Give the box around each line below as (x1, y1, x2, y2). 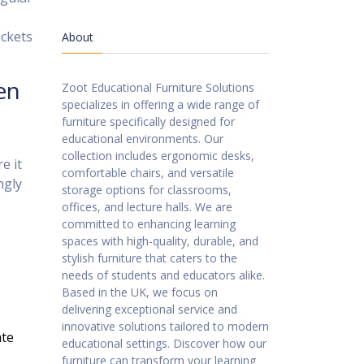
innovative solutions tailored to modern (62, 318, 269, 334)
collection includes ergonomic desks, (62, 148, 254, 163)
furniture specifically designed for (62, 114, 235, 129)
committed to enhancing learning (62, 216, 236, 232)
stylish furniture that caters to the (62, 250, 237, 266)
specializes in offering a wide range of (62, 97, 259, 112)
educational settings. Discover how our (62, 336, 266, 351)
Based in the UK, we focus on (62, 284, 218, 300)
